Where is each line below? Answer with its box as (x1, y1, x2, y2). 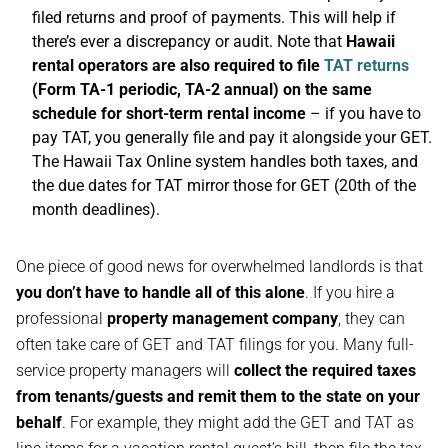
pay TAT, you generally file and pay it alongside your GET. (32, 128, 432, 147)
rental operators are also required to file (32, 56, 324, 75)
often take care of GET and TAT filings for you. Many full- (16, 335, 414, 354)
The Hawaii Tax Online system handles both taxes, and (32, 152, 418, 171)
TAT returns (324, 56, 409, 75)
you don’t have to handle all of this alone (16, 283, 305, 302)
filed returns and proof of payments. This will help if (32, 8, 396, 27)
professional (16, 309, 107, 328)
